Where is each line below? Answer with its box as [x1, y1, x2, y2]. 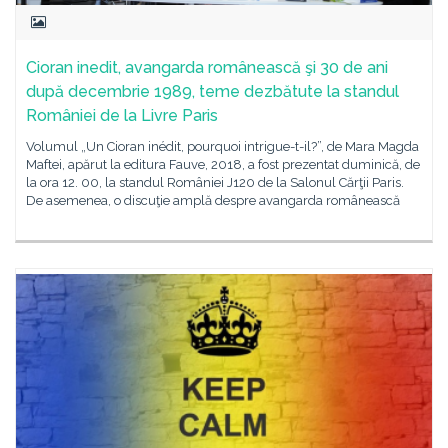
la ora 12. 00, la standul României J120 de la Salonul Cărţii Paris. [26, 175, 404, 190]
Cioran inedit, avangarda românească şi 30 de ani [26, 58, 388, 77]
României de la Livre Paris [26, 106, 218, 125]
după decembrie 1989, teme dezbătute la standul [26, 82, 399, 101]
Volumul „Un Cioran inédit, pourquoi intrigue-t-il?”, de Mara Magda [26, 139, 419, 154]
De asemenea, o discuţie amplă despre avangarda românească [26, 193, 400, 208]
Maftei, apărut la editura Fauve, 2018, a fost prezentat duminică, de [26, 157, 420, 172]
